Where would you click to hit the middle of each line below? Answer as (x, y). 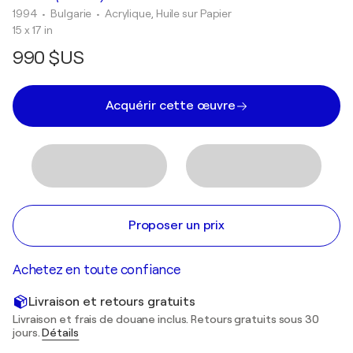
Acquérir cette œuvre (170, 106)
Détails (61, 333)
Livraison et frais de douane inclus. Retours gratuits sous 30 (166, 319)
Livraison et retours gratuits (112, 301)
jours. (28, 333)
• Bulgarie (68, 13)
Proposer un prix (176, 225)
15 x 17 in (33, 30)
